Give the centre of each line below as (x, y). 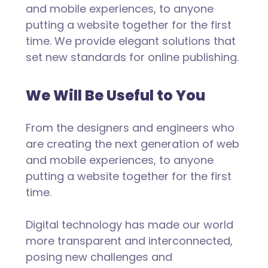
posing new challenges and (99, 257)
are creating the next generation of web (132, 144)
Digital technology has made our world (129, 225)
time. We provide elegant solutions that (130, 41)
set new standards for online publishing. (132, 57)
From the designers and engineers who (130, 128)
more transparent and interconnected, (129, 241)
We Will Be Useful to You (115, 96)
